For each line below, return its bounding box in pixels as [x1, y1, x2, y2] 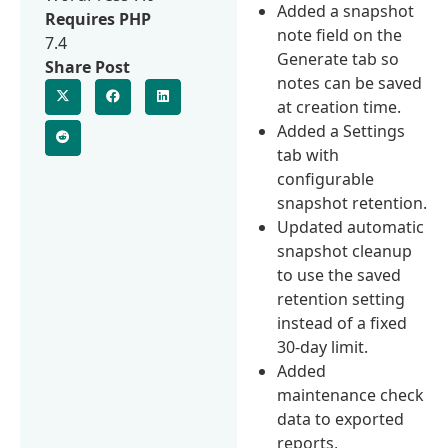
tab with [277, 143, 340, 166]
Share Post [45, 55, 130, 78]
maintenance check [277, 383, 425, 406]
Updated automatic [277, 215, 425, 238]
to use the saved [277, 263, 402, 286]
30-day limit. [277, 335, 369, 358]
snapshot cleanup [277, 239, 413, 262]
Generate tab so [277, 47, 400, 70]
